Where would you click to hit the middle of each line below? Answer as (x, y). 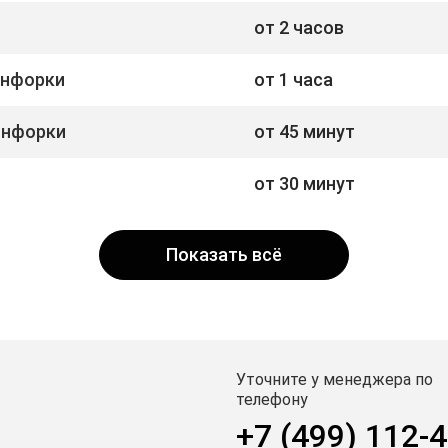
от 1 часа (293, 79)
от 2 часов (299, 27)
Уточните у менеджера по (334, 379)
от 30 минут (304, 183)
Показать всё (224, 254)
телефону (272, 399)
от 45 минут (304, 131)
